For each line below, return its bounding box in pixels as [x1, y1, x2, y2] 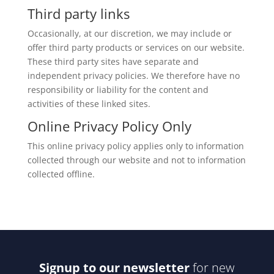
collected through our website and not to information [27, 154, 246, 166]
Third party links [27, 4, 130, 23]
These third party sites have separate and [27, 55, 199, 67]
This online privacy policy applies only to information [27, 139, 244, 152]
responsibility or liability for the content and [27, 83, 209, 95]
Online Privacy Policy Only [27, 116, 191, 135]
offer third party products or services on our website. [27, 41, 245, 53]
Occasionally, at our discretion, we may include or [27, 27, 232, 39]
